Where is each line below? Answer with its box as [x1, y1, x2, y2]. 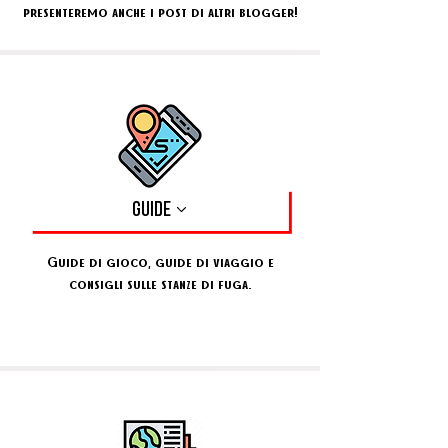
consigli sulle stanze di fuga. [68, 274, 252, 292]
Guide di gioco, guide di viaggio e [46, 252, 274, 270]
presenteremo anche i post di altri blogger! [22, 2, 298, 20]
